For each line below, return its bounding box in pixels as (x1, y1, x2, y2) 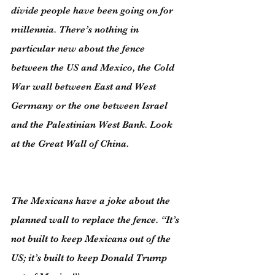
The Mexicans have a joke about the (11, 195, 172, 206)
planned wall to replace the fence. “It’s (11, 214, 182, 225)
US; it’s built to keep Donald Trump (11, 252, 169, 263)
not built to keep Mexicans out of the (11, 233, 173, 244)
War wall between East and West (11, 81, 158, 92)
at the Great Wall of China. (11, 138, 129, 149)
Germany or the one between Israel (11, 100, 170, 111)
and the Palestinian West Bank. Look (11, 119, 175, 130)
